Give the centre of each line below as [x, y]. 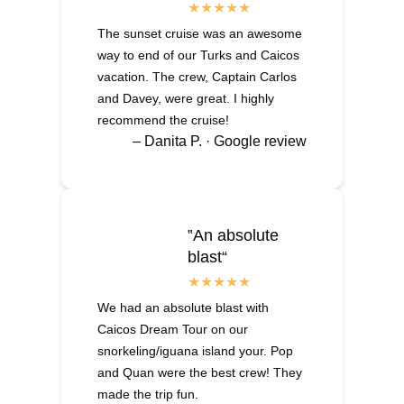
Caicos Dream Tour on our [173, 329]
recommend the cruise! [163, 119]
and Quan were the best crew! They [200, 372]
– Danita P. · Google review [220, 141]
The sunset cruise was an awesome [200, 33]
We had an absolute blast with [183, 307]
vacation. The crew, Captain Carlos [197, 76]
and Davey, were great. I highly [186, 98]
